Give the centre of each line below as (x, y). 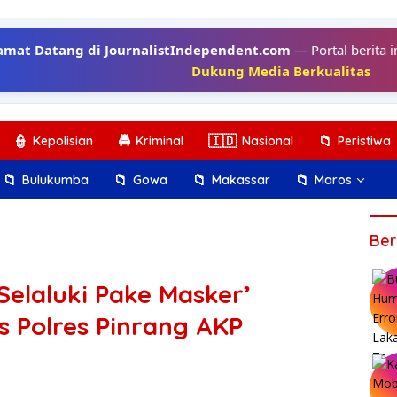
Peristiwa (364, 141)
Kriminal (160, 141)
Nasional (268, 141)
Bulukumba (55, 180)
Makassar (241, 180)
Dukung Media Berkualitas (280, 71)
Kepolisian (63, 141)
